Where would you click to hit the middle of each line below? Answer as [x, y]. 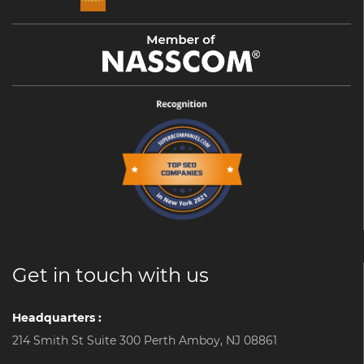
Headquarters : [57, 318]
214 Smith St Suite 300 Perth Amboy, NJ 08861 [145, 341]
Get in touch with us [110, 275]
